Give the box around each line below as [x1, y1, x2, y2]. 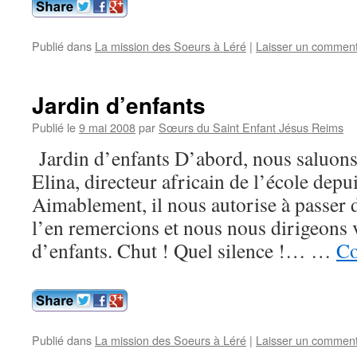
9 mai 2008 [79, 119, 135, 135]
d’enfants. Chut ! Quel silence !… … [32, 237, 336, 264]
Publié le [32, 119, 76, 135]
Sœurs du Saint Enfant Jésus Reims [159, 119, 343, 135]
